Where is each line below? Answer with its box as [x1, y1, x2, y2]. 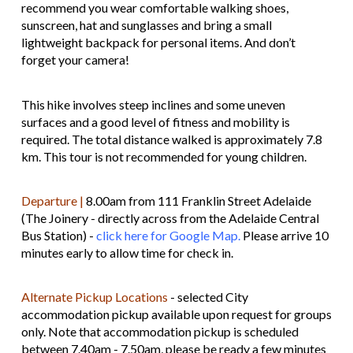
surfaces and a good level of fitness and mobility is [20, 113, 290, 129]
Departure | [20, 192, 84, 208]
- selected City [167, 289, 248, 305]
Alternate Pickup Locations [20, 289, 168, 305]
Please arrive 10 [240, 227, 329, 243]
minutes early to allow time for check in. [20, 244, 233, 260]
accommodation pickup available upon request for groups [20, 307, 332, 322]
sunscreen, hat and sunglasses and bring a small [20, 17, 272, 33]
